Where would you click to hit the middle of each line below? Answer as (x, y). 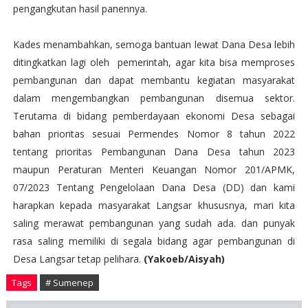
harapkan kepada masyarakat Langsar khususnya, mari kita (154, 205)
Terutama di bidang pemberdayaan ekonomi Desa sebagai (154, 116)
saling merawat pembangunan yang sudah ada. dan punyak (154, 223)
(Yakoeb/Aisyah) (184, 259)
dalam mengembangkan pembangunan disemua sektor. (154, 98)
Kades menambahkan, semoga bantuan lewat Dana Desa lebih (154, 44)
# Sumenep (69, 283)
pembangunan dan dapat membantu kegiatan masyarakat (154, 80)
